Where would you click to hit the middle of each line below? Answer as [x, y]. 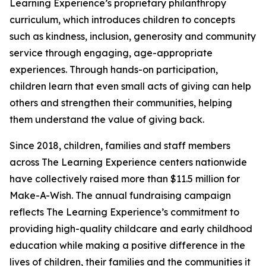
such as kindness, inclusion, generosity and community [133, 37]
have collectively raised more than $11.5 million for [125, 179]
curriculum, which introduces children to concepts [122, 20]
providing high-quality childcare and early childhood [131, 229]
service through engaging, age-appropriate [111, 53]
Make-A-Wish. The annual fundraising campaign [120, 196]
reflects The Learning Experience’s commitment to [124, 212]
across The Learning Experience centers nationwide [128, 162]
